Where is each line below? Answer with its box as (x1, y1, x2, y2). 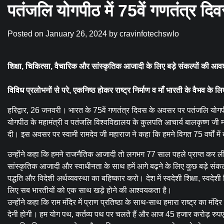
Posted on (7, 29, 45, 38)
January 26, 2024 (45, 29, 107, 38)
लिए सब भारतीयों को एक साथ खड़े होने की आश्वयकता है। (7, 186, 172, 195)
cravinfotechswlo (119, 29, 179, 38)
